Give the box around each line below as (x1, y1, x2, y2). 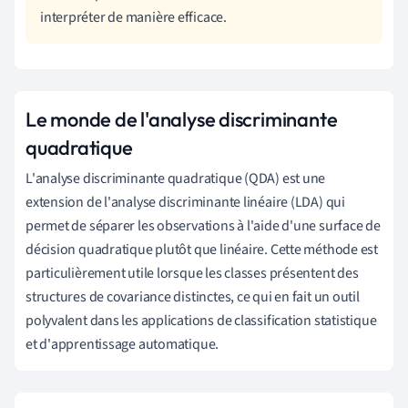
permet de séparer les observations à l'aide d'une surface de (25, 215, 381, 236)
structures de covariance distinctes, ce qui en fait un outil (25, 286, 360, 307)
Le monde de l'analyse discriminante (25, 106, 338, 132)
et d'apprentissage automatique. (25, 333, 219, 354)
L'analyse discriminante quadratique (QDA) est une (25, 168, 326, 189)
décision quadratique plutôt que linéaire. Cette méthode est (25, 239, 379, 260)
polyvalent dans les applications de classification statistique (25, 310, 377, 331)
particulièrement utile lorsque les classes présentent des (25, 262, 359, 283)
